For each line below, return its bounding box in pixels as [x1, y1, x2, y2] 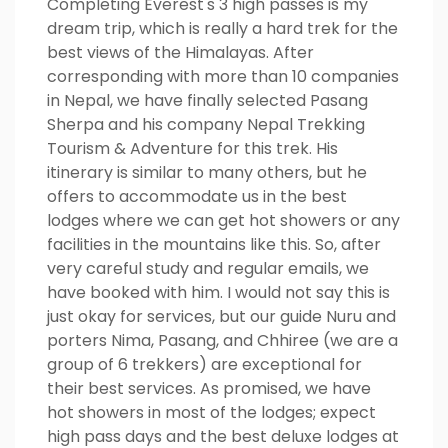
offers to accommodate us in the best [47, 185, 347, 208]
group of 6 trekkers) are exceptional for [47, 353, 362, 376]
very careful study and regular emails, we [47, 257, 369, 280]
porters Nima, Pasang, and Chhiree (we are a [47, 329, 398, 352]
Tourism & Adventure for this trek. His [47, 137, 338, 160]
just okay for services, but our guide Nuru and [47, 305, 396, 328]
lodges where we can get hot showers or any [47, 209, 400, 232]
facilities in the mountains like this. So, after [47, 233, 381, 256]
